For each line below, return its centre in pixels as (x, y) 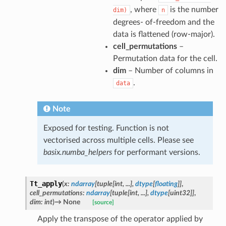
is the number (193, 9)
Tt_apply (46, 183)
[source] (103, 202)
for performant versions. (156, 152)
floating (166, 184)
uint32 (180, 193)
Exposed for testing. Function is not (106, 128)
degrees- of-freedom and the (163, 22)
